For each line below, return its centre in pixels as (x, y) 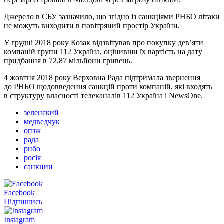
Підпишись (23, 201)
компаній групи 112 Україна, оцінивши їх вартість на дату (103, 51)
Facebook (19, 192)
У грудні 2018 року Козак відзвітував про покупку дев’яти (104, 42)
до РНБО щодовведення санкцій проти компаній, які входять (108, 86)
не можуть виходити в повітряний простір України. (92, 25)
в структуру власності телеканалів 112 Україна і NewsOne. (103, 95)
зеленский (41, 112)
